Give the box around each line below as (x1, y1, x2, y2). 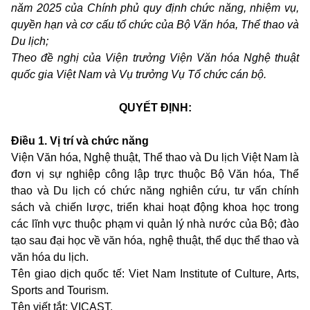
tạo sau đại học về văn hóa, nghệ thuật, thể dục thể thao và (11, 235, 299, 247)
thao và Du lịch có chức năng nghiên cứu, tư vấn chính (11, 185, 299, 197)
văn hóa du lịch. (11, 251, 89, 264)
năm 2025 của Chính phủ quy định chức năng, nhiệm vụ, (11, 2, 299, 15)
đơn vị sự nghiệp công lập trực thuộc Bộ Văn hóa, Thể (11, 168, 299, 181)
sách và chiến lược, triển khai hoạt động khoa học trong (11, 201, 299, 214)
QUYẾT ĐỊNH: (118, 102, 192, 114)
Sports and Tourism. (11, 284, 109, 297)
